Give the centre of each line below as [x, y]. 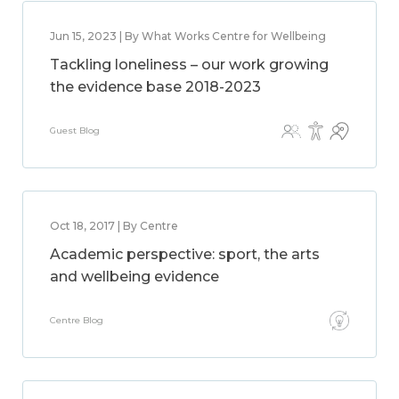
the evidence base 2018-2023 [155, 87]
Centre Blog [77, 320]
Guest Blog [75, 130]
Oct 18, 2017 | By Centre [114, 226]
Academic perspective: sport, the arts [185, 254]
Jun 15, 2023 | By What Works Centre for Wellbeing [188, 36]
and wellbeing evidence [134, 277]
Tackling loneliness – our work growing [189, 65]
